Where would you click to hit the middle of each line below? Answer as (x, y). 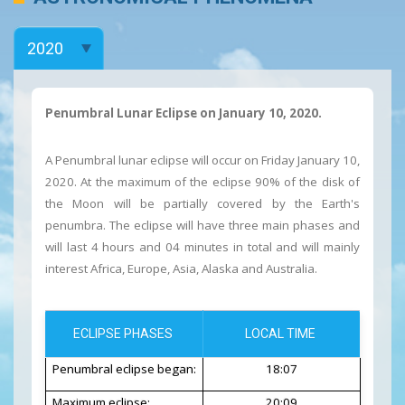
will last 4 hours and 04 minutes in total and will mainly (202, 247)
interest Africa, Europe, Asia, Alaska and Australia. (181, 269)
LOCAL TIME (282, 334)
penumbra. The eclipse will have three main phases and (202, 226)
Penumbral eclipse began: (124, 369)
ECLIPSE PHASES (124, 334)
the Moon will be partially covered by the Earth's (202, 204)
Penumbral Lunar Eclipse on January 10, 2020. (184, 113)
